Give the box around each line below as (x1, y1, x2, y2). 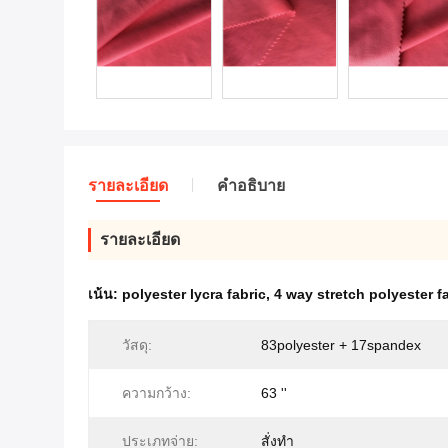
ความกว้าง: (122, 385, 191, 401)
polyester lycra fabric (122, 286, 266, 302)
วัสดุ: (122, 337, 152, 353)
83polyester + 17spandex (261, 337, 421, 353)
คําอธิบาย (217, 176, 285, 195)
